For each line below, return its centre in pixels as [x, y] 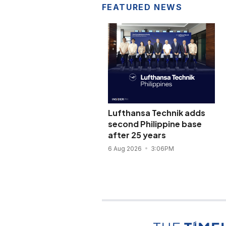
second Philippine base [155, 124]
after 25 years [137, 135]
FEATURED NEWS [142, 7]
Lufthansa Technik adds [156, 112]
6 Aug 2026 [125, 148]
